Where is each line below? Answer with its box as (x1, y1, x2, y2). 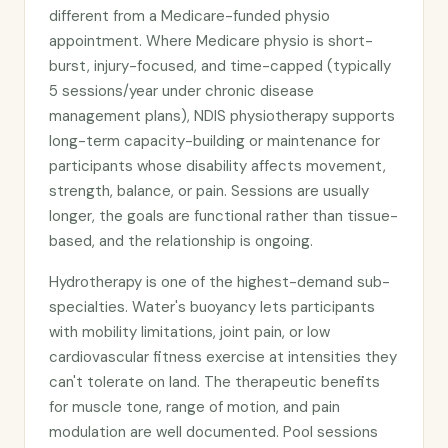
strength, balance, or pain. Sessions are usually (49, 181, 369, 201)
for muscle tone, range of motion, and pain (49, 397, 340, 417)
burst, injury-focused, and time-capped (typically (49, 56, 391, 76)
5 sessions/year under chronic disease (49, 81, 314, 101)
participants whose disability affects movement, (49, 156, 386, 176)
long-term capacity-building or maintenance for (49, 131, 380, 151)
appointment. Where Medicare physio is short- (49, 31, 373, 51)
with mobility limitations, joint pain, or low (49, 322, 330, 342)
